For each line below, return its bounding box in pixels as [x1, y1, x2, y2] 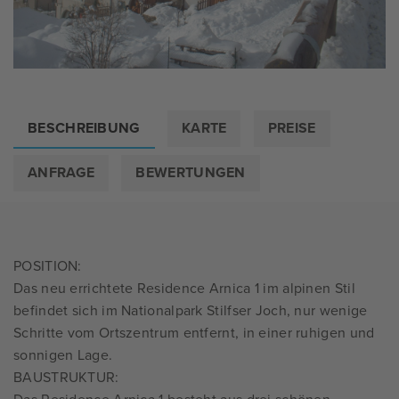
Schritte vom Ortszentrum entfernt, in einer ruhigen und [13, 324, 375, 343]
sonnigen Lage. [13, 346, 113, 365]
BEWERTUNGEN [135, 164, 246, 183]
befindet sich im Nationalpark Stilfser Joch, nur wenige [13, 302, 368, 321]
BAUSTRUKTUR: [13, 369, 119, 387]
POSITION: [13, 257, 82, 276]
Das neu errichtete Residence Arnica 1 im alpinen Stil [13, 280, 355, 298]
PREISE [267, 119, 316, 138]
